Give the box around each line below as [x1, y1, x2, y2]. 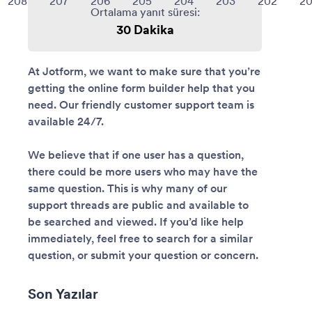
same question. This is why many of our [28, 181, 227, 195]
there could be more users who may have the [28, 164, 258, 178]
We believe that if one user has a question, [28, 148, 244, 162]
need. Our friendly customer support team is [28, 97, 254, 111]
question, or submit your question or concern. [28, 248, 258, 262]
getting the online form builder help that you [28, 81, 255, 95]
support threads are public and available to [28, 198, 249, 212]
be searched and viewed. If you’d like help [28, 214, 244, 228]
